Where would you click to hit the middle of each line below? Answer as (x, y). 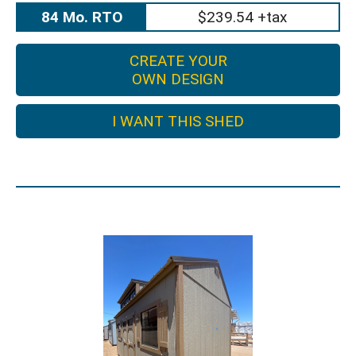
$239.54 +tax (242, 17)
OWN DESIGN (178, 79)
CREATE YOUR (178, 61)
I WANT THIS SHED (178, 121)
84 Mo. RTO (81, 17)
